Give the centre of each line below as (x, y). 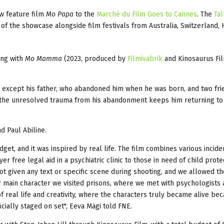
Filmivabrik (145, 58)
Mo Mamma (42, 58)
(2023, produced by (95, 58)
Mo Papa (60, 14)
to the (85, 14)
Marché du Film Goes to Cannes (147, 14)
